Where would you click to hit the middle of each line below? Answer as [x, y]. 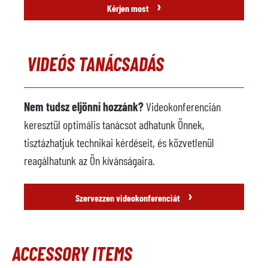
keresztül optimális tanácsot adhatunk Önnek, [114, 124]
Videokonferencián [182, 106]
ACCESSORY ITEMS [72, 253]
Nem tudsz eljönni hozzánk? [84, 106]
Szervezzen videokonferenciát [129, 198]
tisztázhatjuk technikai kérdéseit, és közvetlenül [119, 142]
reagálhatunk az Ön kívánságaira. [89, 160]
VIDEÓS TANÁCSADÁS [95, 63]
